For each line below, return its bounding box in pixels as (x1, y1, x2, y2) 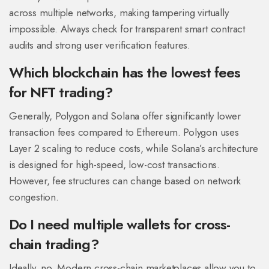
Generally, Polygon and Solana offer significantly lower (9, 109, 241, 124)
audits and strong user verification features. (9, 38, 190, 53)
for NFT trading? (9, 82, 113, 103)
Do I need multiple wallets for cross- (9, 214, 231, 235)
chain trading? (9, 234, 99, 255)
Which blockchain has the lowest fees (9, 62, 241, 83)
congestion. (9, 190, 59, 205)
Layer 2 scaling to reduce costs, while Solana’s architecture (9, 141, 258, 156)
